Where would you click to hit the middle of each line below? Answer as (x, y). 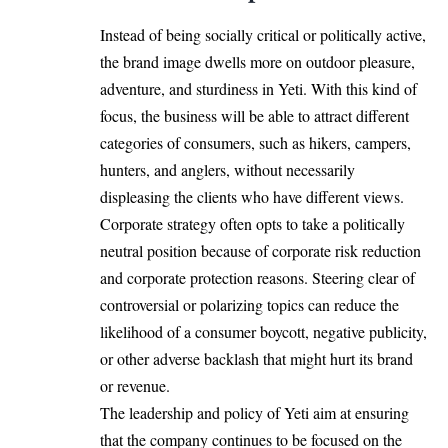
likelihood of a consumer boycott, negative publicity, (263, 332)
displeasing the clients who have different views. (252, 197)
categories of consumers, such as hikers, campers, (255, 143)
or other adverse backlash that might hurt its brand (256, 359)
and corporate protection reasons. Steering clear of (257, 278)
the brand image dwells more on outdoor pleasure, (257, 62)
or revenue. (135, 386)
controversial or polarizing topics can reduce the (249, 305)
